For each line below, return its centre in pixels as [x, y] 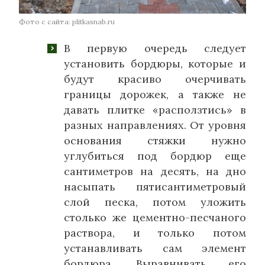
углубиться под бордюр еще [155, 156]
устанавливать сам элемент [155, 248]
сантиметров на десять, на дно [155, 172]
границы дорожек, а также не [155, 95]
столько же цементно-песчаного [155, 218]
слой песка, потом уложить [155, 202]
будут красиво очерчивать [155, 79]
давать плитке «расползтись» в [155, 110]
